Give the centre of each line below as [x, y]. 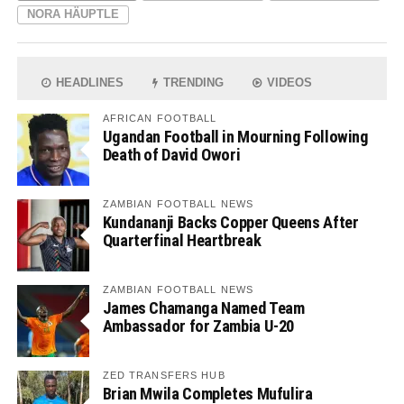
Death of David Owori [171, 155]
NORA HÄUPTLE [73, 14]
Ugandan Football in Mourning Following [235, 137]
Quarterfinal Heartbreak [182, 241]
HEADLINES [88, 83]
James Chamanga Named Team [203, 308]
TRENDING [192, 83]
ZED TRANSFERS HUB [164, 376]
